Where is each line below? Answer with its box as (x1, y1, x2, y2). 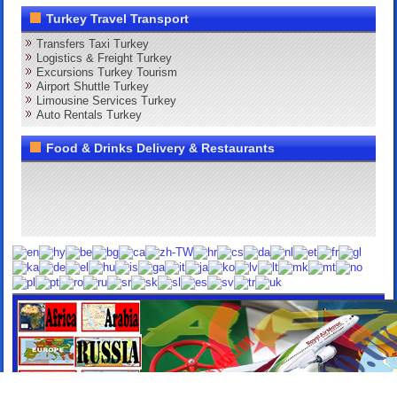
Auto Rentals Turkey (36, 107, 143, 121)
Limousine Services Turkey (36, 93, 177, 107)
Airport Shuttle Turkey (36, 79, 150, 93)
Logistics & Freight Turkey (36, 51, 173, 65)
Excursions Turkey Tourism (36, 65, 178, 79)
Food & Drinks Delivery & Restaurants (46, 140, 276, 155)
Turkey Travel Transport (46, 11, 190, 26)
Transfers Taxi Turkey (36, 36, 150, 51)
